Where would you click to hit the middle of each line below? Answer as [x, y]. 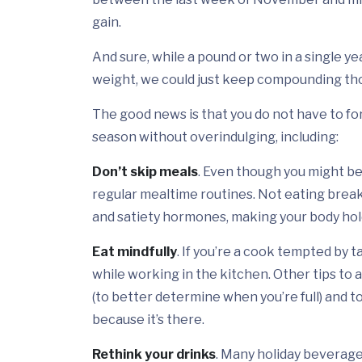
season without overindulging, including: [215, 137]
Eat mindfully [135, 252]
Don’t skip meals [145, 172]
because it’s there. [148, 320]
